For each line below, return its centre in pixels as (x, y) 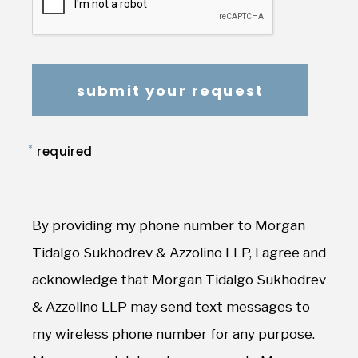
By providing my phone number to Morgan (169, 225)
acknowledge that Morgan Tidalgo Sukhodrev (179, 280)
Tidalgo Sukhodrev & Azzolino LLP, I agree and (179, 253)
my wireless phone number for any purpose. (173, 334)
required (65, 151)
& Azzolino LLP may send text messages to (171, 307)
